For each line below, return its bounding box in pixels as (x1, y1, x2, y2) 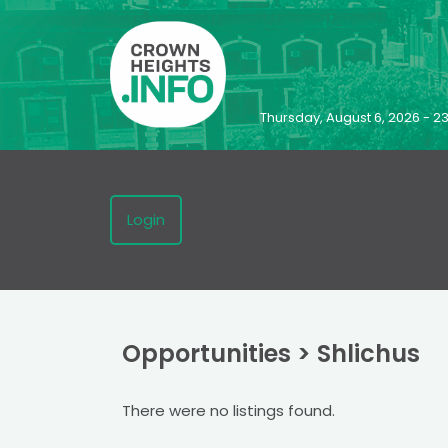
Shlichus (317, 336, 420, 370)
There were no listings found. (122, 399, 335, 421)
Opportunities (122, 336, 291, 370)
